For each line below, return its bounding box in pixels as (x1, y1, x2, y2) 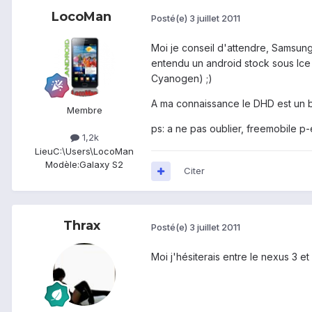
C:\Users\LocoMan (53, 145, 134, 157)
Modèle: (45, 158, 79, 170)
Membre (66, 104, 102, 116)
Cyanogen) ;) (151, 72, 212, 85)
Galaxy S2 (79, 158, 123, 170)
